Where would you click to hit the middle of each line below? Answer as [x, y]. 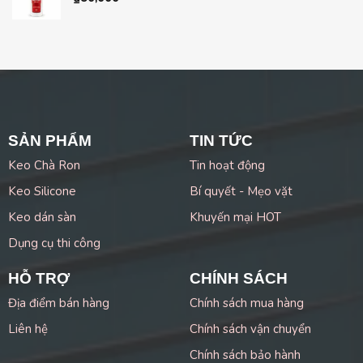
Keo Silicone [42, 192]
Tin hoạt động [227, 166]
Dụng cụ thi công [54, 243]
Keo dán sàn [42, 218]
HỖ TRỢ [38, 278]
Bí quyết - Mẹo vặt [241, 192]
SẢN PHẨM [49, 140]
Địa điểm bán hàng [58, 303]
